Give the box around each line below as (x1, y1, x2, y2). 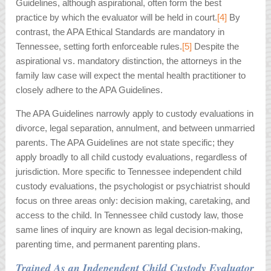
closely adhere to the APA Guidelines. (16, 85, 163, 96)
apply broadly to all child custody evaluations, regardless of (16, 152, 247, 163)
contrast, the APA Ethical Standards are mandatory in (16, 27, 225, 38)
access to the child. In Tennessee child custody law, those (16, 210, 244, 221)
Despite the (192, 41, 240, 52)
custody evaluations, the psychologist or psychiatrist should (16, 181, 250, 192)
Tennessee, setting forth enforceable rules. (16, 41, 183, 52)
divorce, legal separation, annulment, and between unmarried (16, 123, 255, 134)
